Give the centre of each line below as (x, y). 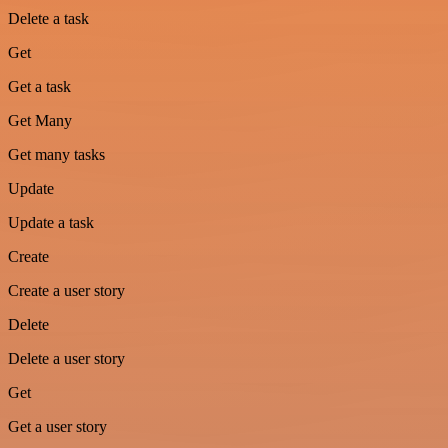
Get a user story (57, 426)
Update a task (51, 222)
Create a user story (66, 290)
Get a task (39, 86)
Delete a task (48, 18)
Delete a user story (66, 358)
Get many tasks (56, 154)
